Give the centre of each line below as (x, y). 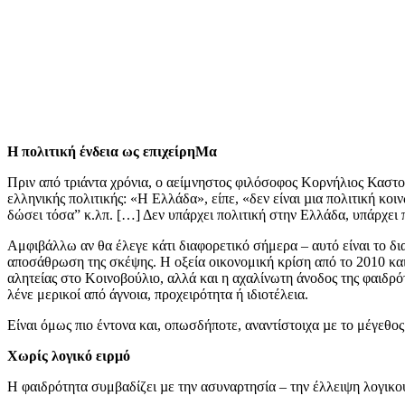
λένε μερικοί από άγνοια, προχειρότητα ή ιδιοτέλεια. (158, 295)
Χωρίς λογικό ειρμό (69, 356)
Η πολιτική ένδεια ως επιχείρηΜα (112, 152)
